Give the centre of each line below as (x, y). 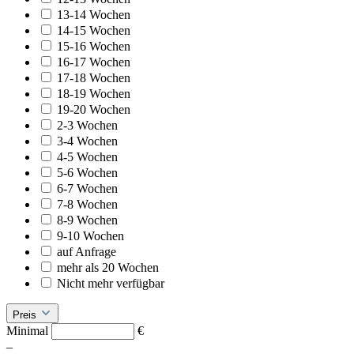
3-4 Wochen (87, 141)
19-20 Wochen (94, 110)
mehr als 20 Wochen (108, 268)
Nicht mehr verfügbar (111, 284)
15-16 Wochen (94, 47)
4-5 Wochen (87, 157)
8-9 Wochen (87, 220)
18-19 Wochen (94, 94)
